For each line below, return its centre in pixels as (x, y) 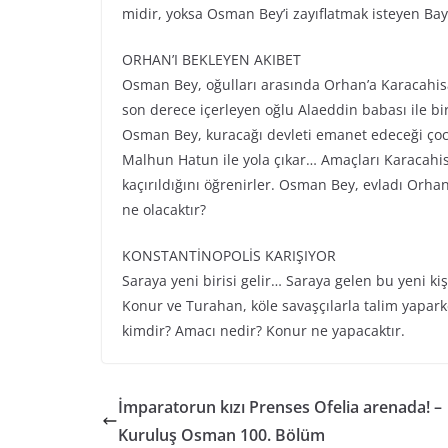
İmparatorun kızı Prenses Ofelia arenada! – (280, 407)
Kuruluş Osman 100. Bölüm (221, 435)
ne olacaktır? (164, 209)
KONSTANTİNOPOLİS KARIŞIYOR (229, 255)
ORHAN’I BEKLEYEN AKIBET (211, 59)
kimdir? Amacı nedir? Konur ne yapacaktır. (263, 330)
